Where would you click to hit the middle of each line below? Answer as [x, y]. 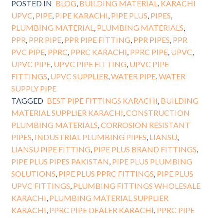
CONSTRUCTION [158, 112]
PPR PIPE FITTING [97, 39]
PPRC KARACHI [99, 52]
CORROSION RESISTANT [145, 125]
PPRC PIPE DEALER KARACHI [101, 210]
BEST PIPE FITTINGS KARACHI [102, 100]
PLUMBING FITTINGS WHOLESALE [136, 185]
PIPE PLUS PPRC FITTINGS [106, 173]
